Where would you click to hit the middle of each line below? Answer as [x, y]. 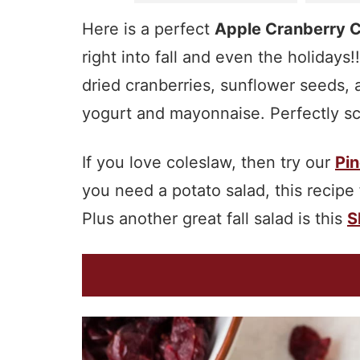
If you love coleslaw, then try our [209, 163]
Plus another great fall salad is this [215, 219]
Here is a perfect [148, 29]
